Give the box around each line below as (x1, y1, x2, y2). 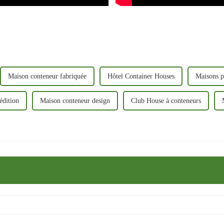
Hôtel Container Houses (107, 72, 175, 80)
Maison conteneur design (40, 97, 110, 105)
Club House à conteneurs (131, 97, 201, 105)
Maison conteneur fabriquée (8, 72, 87, 80)
